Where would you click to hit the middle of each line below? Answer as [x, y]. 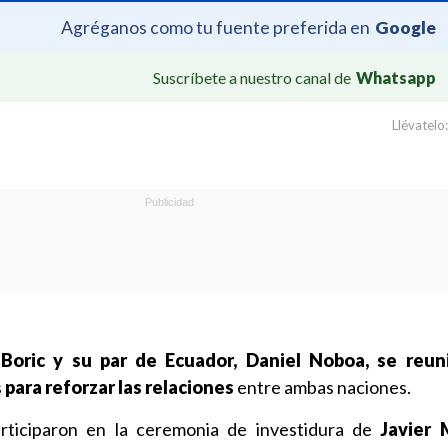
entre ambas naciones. [322, 387]
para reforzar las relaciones [119, 387]
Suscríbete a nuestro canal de [252, 77]
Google [405, 27]
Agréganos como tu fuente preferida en [215, 27]
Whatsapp [396, 77]
